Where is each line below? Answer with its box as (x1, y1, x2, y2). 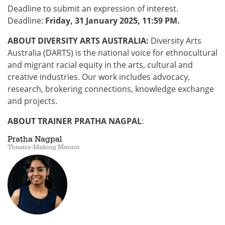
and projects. (8, 95, 57, 106)
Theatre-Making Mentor (8, 143, 80, 151)
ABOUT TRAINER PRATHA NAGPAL (8, 116, 142, 127)
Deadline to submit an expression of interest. (8, 3, 178, 14)
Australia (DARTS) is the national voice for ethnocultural (8, 47, 217, 58)
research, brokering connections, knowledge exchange (8, 83, 214, 94)
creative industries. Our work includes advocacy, (8, 71, 190, 82)
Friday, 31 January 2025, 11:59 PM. (45, 15, 180, 26)
